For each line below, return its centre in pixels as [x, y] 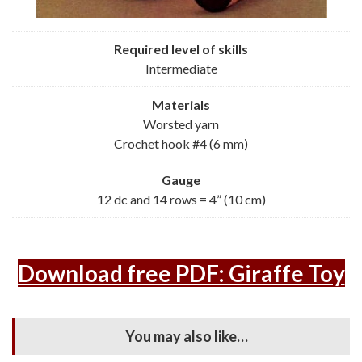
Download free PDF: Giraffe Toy [181, 274]
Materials [181, 105]
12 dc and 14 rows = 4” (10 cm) [181, 200]
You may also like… [186, 337]
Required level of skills [181, 49]
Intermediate [181, 69]
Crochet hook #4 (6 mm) [181, 144]
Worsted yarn [181, 124]
